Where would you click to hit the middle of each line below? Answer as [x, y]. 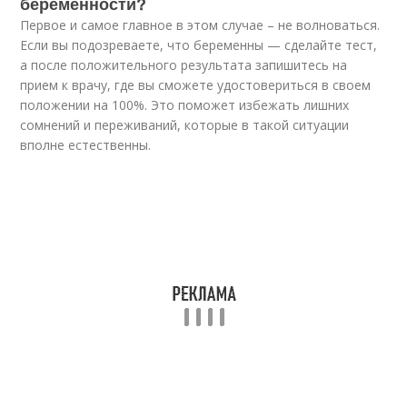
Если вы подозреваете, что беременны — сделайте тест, [199, 45]
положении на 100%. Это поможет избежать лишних [185, 105]
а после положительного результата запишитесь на [184, 65]
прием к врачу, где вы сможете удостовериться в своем [196, 85]
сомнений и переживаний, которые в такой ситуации [185, 125]
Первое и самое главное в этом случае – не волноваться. [200, 25]
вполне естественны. [86, 145]
